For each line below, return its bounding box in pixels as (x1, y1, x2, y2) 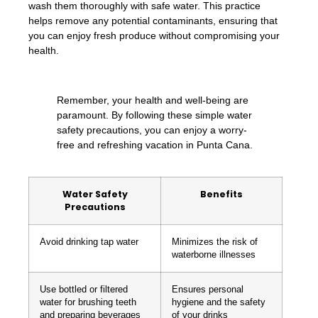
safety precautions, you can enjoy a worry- (57, 124, 247, 136)
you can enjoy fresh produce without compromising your (28, 30, 280, 42)
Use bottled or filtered (40, 285, 128, 295)
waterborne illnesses (172, 250, 256, 261)
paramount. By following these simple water (57, 109, 252, 121)
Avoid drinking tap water (40, 237, 138, 248)
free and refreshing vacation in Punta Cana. (57, 138, 253, 150)
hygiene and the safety (172, 297, 265, 308)
